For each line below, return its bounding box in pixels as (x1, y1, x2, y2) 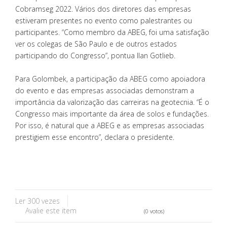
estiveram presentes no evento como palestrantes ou (15, 15, 192, 25)
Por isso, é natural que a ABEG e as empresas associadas (15, 120, 204, 130)
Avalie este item (25, 205, 77, 215)
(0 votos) (144, 207, 164, 215)
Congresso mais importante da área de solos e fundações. (15, 108, 209, 119)
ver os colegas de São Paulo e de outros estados (15, 39, 177, 49)
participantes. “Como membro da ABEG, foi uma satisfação (15, 27, 209, 37)
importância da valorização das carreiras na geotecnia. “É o (15, 97, 209, 107)
